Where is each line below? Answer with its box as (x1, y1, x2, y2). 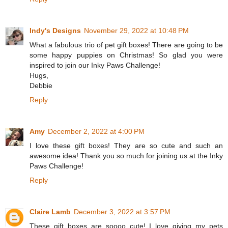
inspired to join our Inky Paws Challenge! (30, 61, 160, 70)
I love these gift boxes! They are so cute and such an (30, 141, 223, 150)
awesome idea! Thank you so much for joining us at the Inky (30, 152, 223, 160)
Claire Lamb (30, 208, 71, 216)
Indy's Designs (30, 26, 81, 35)
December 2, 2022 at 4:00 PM (48, 127, 145, 136)
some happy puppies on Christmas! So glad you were (30, 51, 223, 60)
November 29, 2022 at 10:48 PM (84, 26, 189, 35)
